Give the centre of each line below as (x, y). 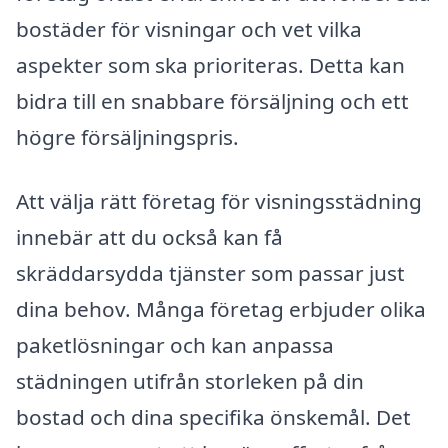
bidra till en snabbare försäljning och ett (212, 101)
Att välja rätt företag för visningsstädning (219, 200)
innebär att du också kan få (149, 236)
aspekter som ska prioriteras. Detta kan (210, 65)
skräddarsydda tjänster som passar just (210, 272)
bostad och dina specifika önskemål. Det (213, 416)
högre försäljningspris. (127, 137)
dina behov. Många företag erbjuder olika (221, 308)
